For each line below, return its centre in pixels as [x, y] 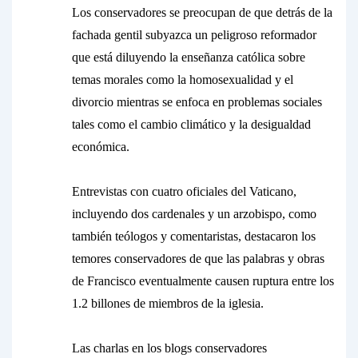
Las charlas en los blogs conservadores [169, 348]
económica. [101, 147]
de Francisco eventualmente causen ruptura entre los [203, 281]
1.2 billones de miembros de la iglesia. [168, 303]
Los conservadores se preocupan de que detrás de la [202, 12]
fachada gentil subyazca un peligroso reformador [194, 35]
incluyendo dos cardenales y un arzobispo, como [194, 214]
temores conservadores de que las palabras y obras [198, 259]
